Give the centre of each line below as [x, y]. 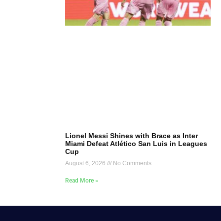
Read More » [82, 180]
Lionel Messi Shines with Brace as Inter [131, 135]
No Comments [131, 163]
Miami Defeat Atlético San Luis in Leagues [136, 143]
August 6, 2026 [86, 163]
